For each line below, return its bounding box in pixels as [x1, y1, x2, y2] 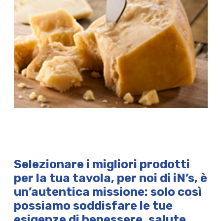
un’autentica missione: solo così [13, 185, 202, 199]
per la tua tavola [13, 171, 111, 185]
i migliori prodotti [86, 157, 190, 172]
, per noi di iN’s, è [110, 171, 207, 185]
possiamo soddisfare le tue [13, 199, 173, 213]
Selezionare [13, 157, 86, 172]
